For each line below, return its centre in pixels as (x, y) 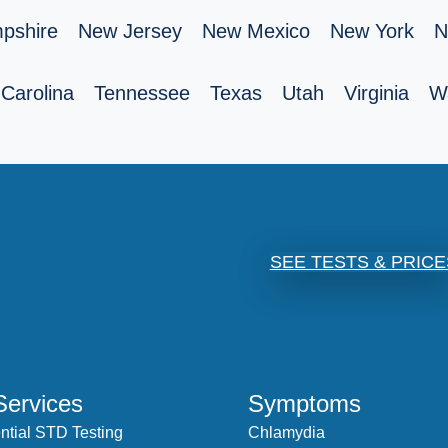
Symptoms (304, 404)
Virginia (376, 93)
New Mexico (256, 31)
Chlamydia (286, 433)
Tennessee (141, 93)
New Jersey (130, 31)
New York (372, 31)
